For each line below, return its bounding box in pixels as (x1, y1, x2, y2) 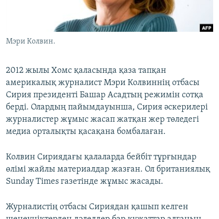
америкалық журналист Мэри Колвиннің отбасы (6, 78, 199, 88)
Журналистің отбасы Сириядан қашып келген (6, 202, 188, 212)
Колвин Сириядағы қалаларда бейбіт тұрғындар (6, 153, 197, 162)
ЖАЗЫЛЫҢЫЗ (9, 4, 50, 12)
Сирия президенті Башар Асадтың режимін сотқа (6, 90, 203, 100)
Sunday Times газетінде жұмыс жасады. (6, 177, 163, 187)
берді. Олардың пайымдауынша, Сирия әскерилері (6, 103, 208, 112)
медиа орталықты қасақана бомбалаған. (6, 127, 166, 137)
